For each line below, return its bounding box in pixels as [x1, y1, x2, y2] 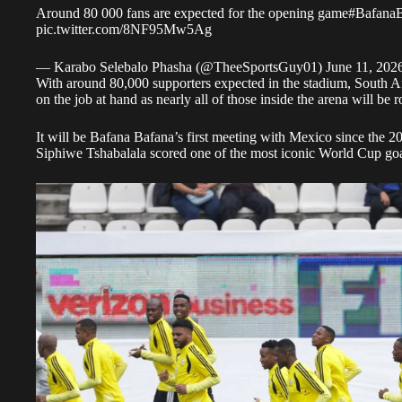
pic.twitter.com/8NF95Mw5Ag [36, 21, 212, 37]
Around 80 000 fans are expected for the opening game [36, 4, 348, 21]
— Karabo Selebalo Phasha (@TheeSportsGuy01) [36, 58, 326, 74]
